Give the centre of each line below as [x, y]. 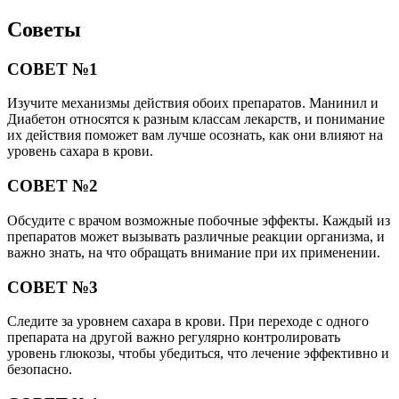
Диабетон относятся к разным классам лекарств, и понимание [196, 119]
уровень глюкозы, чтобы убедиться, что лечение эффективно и [198, 354]
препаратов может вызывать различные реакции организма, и [196, 236]
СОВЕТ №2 [53, 186]
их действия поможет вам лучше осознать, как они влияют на [195, 135]
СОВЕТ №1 [53, 69]
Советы [44, 29]
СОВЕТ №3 [53, 287]
